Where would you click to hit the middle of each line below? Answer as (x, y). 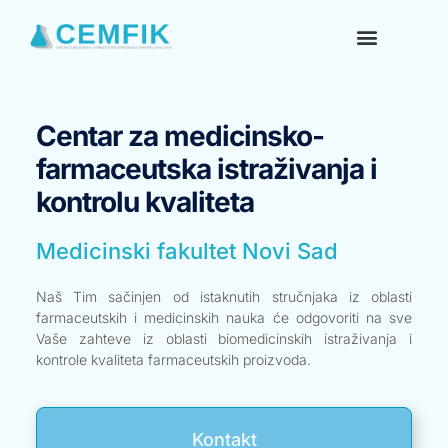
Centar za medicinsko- (179, 136)
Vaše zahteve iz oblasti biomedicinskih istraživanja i (224, 339)
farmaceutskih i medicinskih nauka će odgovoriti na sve (224, 318)
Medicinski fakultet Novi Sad (186, 251)
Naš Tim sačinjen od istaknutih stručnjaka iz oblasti (224, 297)
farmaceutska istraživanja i (206, 169)
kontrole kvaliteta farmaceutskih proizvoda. (173, 360)
